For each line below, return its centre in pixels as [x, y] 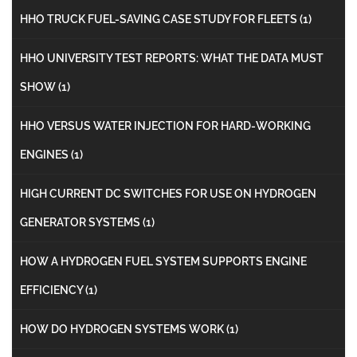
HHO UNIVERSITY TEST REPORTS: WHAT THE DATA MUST [172, 58]
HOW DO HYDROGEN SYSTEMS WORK [123, 329]
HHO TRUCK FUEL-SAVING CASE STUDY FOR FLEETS [160, 19]
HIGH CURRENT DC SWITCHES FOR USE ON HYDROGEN [168, 193]
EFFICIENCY [53, 290]
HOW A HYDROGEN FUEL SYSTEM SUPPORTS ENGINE [163, 261]
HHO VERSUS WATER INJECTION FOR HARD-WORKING [165, 126]
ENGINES [45, 154]
